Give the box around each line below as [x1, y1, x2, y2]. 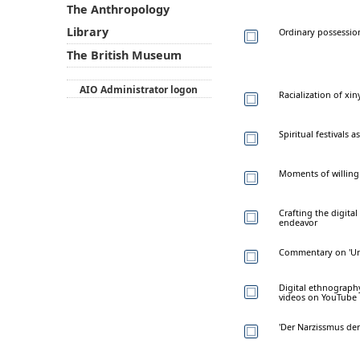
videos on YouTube [279, 290, 357, 303]
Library [66, 24, 108, 40]
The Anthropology [66, 2, 170, 18]
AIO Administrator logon [80, 82, 198, 96]
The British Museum [66, 47, 182, 63]
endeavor [279, 215, 317, 228]
